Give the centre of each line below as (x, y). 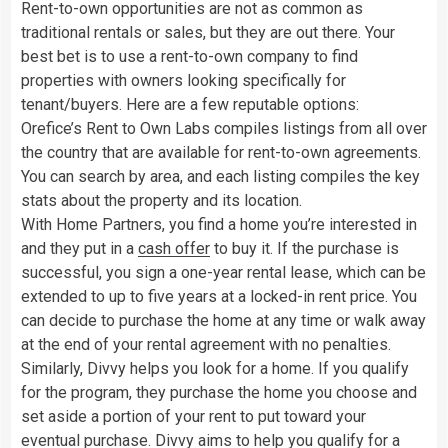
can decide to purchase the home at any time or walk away (223, 320)
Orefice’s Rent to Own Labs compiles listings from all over (224, 128)
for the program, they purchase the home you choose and (219, 392)
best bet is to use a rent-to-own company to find (189, 56)
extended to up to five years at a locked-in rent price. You (219, 296)
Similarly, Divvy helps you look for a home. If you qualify (215, 368)
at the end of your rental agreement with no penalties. (206, 344)
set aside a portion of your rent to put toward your (193, 416)
